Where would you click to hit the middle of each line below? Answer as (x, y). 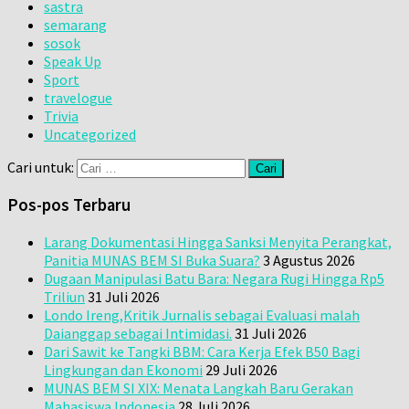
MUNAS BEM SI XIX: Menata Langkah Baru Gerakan (199, 388)
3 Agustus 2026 (309, 261)
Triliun (64, 297)
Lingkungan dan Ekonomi (123, 370)
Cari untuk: (41, 167)
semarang (75, 24)
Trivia (61, 115)
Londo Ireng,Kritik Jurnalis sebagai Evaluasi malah (202, 315)
